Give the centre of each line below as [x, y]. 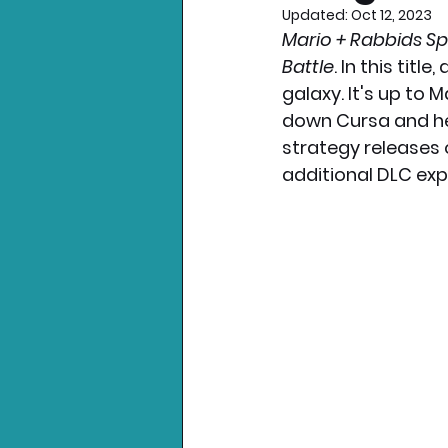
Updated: [316, 15]
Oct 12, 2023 [391, 15]
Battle [308, 67]
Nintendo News [293, 52]
